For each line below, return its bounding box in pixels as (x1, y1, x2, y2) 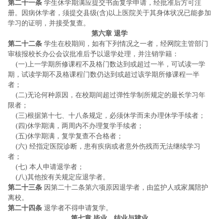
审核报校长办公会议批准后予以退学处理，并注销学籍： (8, 50, 179, 58)
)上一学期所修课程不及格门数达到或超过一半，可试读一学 (25, 61, 205, 68)
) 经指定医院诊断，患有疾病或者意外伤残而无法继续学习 (25, 143, 200, 150)
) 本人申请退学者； (25, 163, 84, 171)
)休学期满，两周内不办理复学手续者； (25, 122, 144, 130)
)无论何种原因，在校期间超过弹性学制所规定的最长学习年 (25, 91, 205, 99)
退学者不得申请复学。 (42, 204, 112, 212)
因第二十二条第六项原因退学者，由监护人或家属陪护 (42, 184, 208, 191)
